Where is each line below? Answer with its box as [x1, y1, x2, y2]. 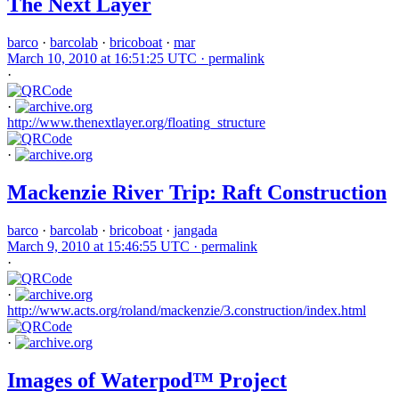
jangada [174, 222, 217, 238]
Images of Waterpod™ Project [7, 368, 287, 392]
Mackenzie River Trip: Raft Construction [7, 180, 387, 204]
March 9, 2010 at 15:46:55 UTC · [7, 238, 201, 254]
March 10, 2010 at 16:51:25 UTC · [7, 50, 208, 66]
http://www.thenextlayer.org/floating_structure [7, 114, 265, 130]
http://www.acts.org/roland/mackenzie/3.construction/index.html [7, 302, 366, 318]
